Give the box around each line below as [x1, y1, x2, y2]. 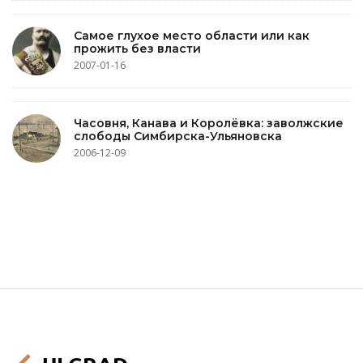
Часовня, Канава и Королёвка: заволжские [74, 115, 344, 130]
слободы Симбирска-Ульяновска [74, 128, 282, 143]
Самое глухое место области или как [74, 28, 310, 43]
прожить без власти [74, 41, 201, 56]
